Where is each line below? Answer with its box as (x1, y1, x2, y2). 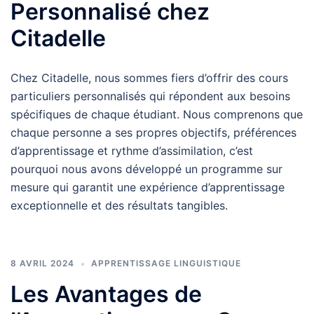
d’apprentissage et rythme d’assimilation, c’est (11, 144, 253, 158)
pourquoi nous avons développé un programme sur (11, 162, 282, 176)
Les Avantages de (11, 280, 202, 308)
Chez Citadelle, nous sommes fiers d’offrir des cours (11, 71, 288, 85)
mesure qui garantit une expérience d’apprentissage (11, 180, 285, 194)
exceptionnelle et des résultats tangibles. (11, 198, 228, 212)
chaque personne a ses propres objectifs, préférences (11, 125, 296, 139)
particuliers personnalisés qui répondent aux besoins (11, 89, 290, 103)
